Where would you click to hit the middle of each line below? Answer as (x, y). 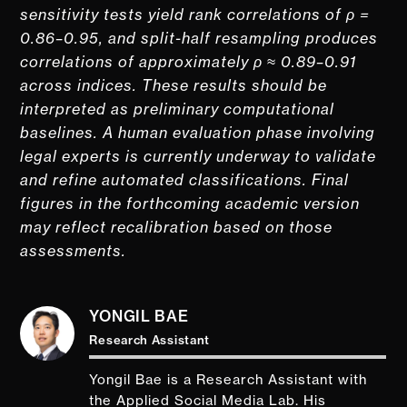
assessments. (74, 250)
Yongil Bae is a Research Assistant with (228, 380)
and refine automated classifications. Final (185, 179)
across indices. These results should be (174, 85)
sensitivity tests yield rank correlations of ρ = (195, 14)
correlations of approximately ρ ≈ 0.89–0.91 (189, 61)
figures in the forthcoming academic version (190, 203)
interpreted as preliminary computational (178, 109)
